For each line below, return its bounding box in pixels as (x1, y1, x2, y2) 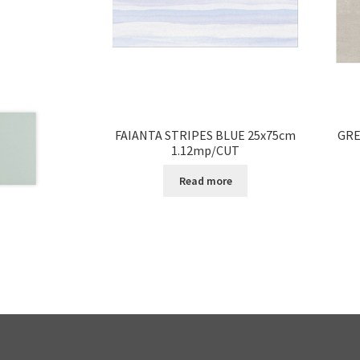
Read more (178, 174, 232, 189)
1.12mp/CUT (171, 141, 240, 158)
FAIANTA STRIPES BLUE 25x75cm (115, 126, 297, 143)
